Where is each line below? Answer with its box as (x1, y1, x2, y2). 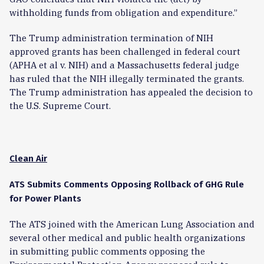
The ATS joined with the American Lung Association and (9, 218, 255, 230)
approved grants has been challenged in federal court (9, 45, 240, 57)
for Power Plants (9, 193, 81, 204)
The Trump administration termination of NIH (9, 32, 213, 44)
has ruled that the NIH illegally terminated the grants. (9, 72, 244, 84)
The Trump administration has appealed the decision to (9, 86, 253, 98)
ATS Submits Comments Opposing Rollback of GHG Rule (9, 179, 244, 190)
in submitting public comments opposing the (9, 245, 205, 257)
